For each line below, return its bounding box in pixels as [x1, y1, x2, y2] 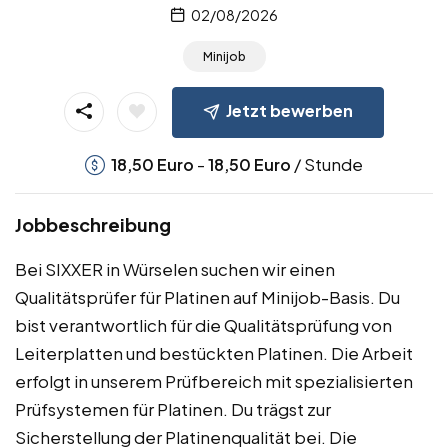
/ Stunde [291, 153, 363, 176]
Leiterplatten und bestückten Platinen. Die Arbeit [15, 342, 413, 365]
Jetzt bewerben [226, 100, 353, 122]
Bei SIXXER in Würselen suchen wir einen [15, 258, 335, 281]
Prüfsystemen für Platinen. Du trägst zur [15, 398, 331, 421]
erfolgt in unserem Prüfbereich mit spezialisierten [15, 370, 413, 393]
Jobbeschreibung [15, 213, 171, 237]
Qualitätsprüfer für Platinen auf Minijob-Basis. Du [15, 286, 400, 309]
